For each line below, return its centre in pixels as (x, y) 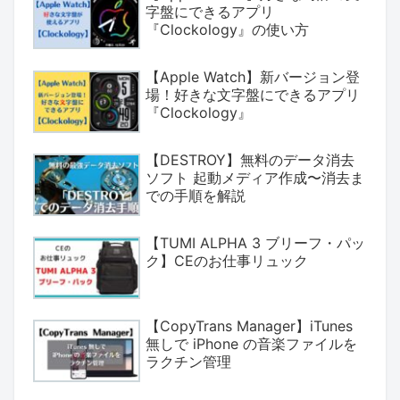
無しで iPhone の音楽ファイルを (251, 344)
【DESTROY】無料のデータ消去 (250, 159)
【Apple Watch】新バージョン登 (253, 76)
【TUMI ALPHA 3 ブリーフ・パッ (255, 243)
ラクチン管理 (188, 362)
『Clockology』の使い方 (227, 29)
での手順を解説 (196, 195)
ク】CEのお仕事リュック (227, 261)
